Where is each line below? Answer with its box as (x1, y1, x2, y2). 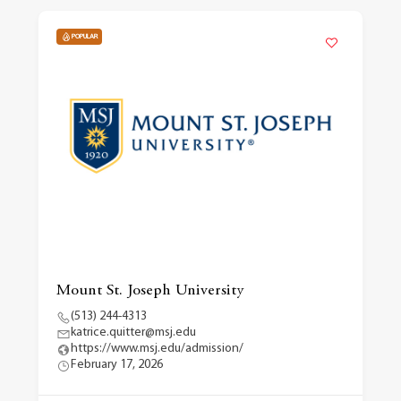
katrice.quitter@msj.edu (70, 326, 196, 339)
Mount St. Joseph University (55, 283, 243, 299)
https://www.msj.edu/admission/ (70, 342, 243, 355)
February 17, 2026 (70, 358, 163, 371)
